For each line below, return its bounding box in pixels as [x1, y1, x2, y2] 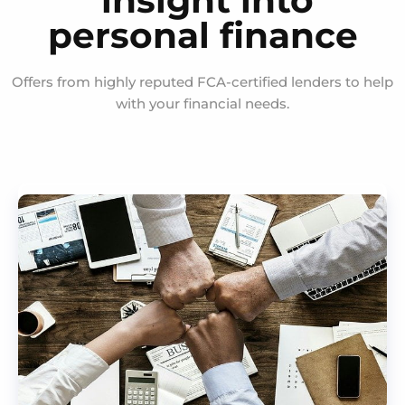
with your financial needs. [116, 95, 289, 113]
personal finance [47, 14, 358, 58]
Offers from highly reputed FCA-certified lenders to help [12, 73, 393, 91]
